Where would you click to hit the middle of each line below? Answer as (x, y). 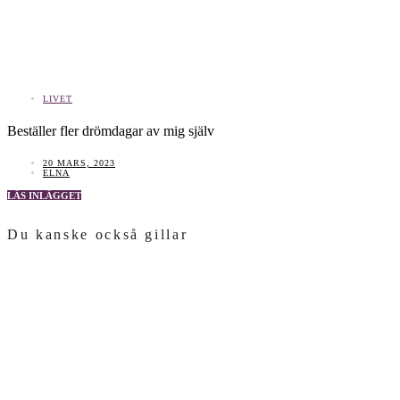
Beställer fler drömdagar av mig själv (111, 130)
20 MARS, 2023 (79, 162)
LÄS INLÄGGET (44, 195)
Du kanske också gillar (98, 234)
